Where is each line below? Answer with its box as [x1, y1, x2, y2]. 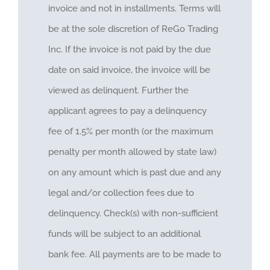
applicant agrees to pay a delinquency [48, 105, 207, 117]
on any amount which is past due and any [48, 167, 221, 178]
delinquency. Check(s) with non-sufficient [48, 208, 218, 219]
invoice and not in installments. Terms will [48, 3, 221, 14]
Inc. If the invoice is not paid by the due [48, 44, 211, 55]
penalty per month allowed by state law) [48, 146, 216, 158]
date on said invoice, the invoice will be [48, 64, 210, 76]
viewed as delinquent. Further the [48, 85, 189, 96]
